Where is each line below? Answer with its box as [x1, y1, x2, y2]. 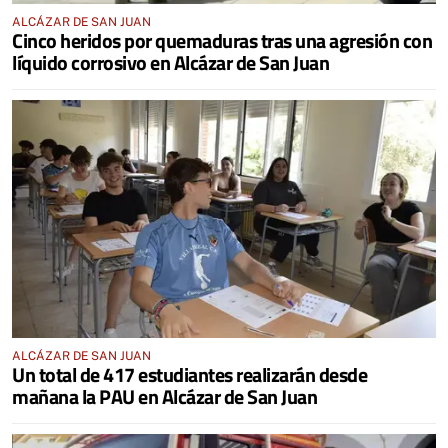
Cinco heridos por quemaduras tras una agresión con [12, 24, 432, 56]
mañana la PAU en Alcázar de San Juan [12, 381, 317, 412]
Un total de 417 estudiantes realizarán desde [12, 359, 367, 390]
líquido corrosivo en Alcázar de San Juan [12, 46, 329, 78]
